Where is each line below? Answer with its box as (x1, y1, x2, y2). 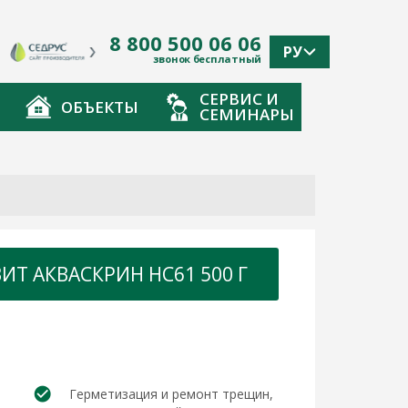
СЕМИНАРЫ (199, 104, 294, 125)
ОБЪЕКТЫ (60, 96, 138, 117)
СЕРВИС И (199, 88, 279, 109)
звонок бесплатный (152, 52, 261, 66)
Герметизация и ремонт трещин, (69, 385, 274, 403)
